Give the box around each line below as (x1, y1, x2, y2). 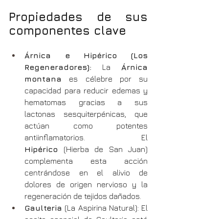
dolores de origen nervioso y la (24, 179, 148, 189)
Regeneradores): (24, 62, 91, 71)
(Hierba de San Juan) (58, 144, 148, 153)
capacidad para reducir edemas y (24, 86, 148, 95)
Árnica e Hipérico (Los (24, 50, 148, 60)
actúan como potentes (24, 121, 148, 130)
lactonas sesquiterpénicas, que (24, 109, 148, 118)
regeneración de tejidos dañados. (24, 191, 141, 200)
